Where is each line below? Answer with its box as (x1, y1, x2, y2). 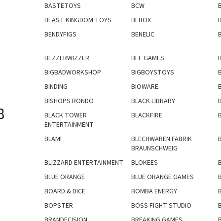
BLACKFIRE (131, 110, 162, 120)
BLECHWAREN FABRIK (131, 134, 192, 144)
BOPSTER (44, 200, 73, 211)
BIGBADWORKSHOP (44, 67, 101, 77)
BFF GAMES (131, 53, 164, 63)
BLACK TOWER (44, 110, 87, 120)
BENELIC (131, 29, 154, 39)
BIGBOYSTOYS (131, 67, 174, 77)
